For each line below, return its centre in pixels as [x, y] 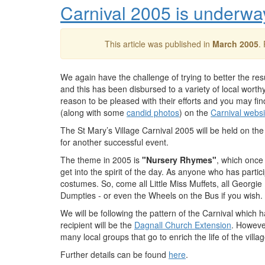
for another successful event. [114, 142]
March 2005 [235, 44]
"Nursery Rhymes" [179, 160]
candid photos [153, 112]
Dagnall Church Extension [183, 225]
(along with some [93, 112]
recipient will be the [97, 225]
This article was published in [158, 44]
